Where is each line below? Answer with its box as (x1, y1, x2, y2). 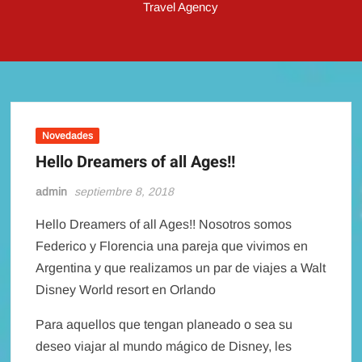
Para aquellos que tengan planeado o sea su (36, 317, 293, 331)
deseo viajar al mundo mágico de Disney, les (36, 339, 293, 353)
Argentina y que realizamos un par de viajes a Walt (36, 260, 326, 275)
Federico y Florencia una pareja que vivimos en (36, 238, 309, 253)
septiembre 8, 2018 (74, 184, 175, 198)
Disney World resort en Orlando (36, 282, 217, 297)
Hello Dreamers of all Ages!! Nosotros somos (36, 217, 293, 231)
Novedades (42, 129, 94, 141)
